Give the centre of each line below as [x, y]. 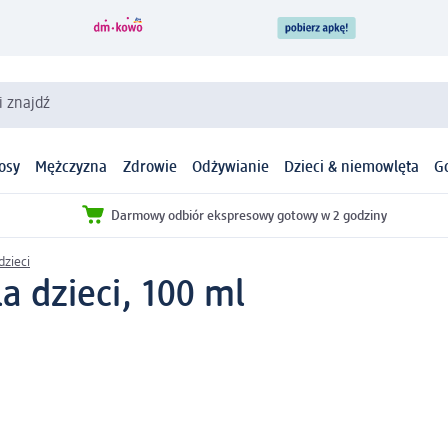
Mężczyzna [71, 168]
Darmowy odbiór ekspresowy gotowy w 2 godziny [249, 215]
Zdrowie [149, 168]
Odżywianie [230, 168]
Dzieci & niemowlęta [351, 168]
